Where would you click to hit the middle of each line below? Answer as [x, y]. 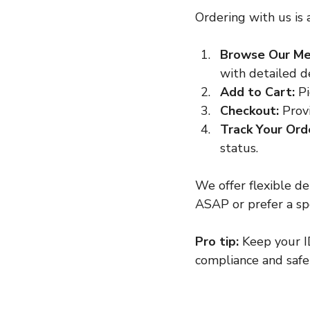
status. [239, 148]
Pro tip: [217, 241]
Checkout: [249, 110]
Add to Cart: [257, 92]
